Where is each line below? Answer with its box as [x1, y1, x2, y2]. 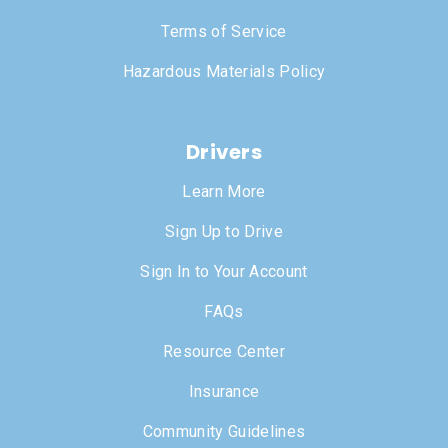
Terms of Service [161, 22, 287, 42]
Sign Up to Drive [164, 222, 284, 242]
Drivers [185, 138, 263, 167]
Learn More [182, 182, 266, 202]
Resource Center [163, 342, 285, 362]
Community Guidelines [142, 422, 306, 442]
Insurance [188, 382, 260, 402]
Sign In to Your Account [140, 262, 308, 282]
